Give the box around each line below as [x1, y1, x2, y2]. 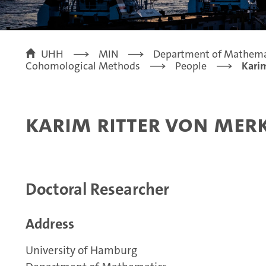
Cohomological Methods [26, 59, 140, 74]
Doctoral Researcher [26, 179, 169, 201]
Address [26, 214, 74, 234]
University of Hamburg [26, 243, 137, 258]
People [175, 59, 207, 74]
